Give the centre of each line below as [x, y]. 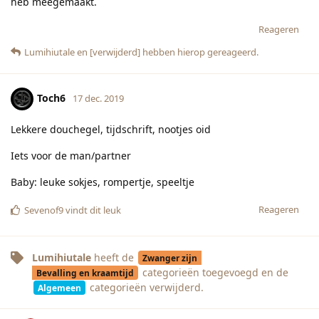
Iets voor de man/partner [71, 155]
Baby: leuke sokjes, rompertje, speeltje [103, 182]
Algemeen [59, 287]
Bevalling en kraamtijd [85, 272]
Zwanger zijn [169, 257]
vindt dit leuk [92, 210]
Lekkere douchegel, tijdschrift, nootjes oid [111, 129]
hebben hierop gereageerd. [199, 52]
